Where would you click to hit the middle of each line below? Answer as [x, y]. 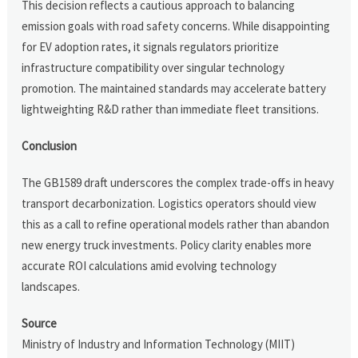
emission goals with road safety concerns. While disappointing [176, 26]
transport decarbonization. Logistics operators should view [169, 203]
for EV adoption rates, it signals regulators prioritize [151, 46]
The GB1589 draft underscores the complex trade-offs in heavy [178, 182]
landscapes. [51, 286]
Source [40, 323]
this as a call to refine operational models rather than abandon [176, 224]
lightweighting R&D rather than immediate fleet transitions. [171, 109]
